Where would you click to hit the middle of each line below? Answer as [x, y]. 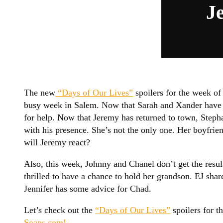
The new [40, 92]
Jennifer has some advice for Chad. [88, 188]
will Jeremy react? [57, 142]
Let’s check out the [59, 210]
